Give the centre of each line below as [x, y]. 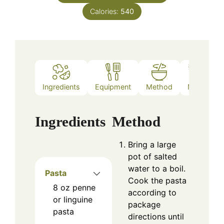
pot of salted [152, 157]
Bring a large [152, 145]
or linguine [73, 200]
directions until [156, 217]
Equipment [113, 86]
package [144, 205]
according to [152, 193]
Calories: [105, 11]
